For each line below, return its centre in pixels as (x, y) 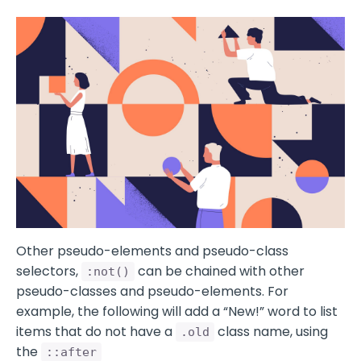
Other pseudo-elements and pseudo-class (152, 251)
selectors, (49, 272)
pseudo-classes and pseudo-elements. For (152, 292)
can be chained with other (220, 272)
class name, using (271, 332)
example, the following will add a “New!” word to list (177, 312)
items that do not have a (96, 332)
